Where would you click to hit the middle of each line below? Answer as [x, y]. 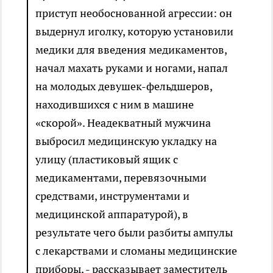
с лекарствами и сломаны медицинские [136, 251]
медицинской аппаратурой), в [112, 214]
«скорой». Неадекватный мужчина [123, 123]
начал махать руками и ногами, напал [132, 68]
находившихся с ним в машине [115, 105]
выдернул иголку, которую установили [134, 32]
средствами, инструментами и [112, 196]
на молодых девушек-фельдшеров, [124, 87]
